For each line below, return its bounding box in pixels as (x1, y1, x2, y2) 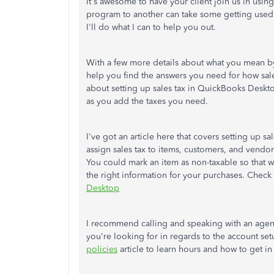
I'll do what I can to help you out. (86, 22, 216, 32)
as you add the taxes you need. (86, 96, 208, 106)
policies (86, 244, 117, 254)
